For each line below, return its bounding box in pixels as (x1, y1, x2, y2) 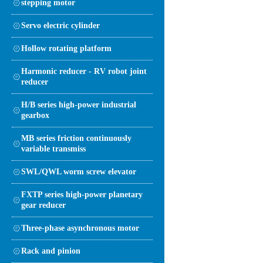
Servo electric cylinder (21, 21, 100, 30)
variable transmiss (21, 144, 86, 153)
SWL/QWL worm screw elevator (21, 167, 136, 176)
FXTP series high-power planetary (21, 190, 143, 199)
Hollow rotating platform (21, 43, 112, 53)
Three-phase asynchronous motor (21, 223, 139, 232)
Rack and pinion (21, 246, 80, 255)
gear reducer (21, 200, 66, 210)
